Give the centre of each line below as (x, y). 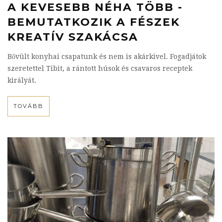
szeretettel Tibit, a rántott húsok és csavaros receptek (100, 68)
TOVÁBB (28, 106)
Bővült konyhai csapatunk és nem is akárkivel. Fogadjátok (107, 56)
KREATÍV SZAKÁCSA (73, 37)
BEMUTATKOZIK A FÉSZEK (94, 22)
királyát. (22, 80)
